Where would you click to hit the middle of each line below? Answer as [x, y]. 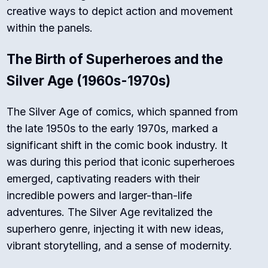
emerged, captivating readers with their [103, 179]
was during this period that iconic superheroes [121, 162]
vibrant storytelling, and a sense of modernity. [120, 246]
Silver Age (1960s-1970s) [89, 81]
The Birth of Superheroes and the [115, 59]
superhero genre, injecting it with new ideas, [115, 229]
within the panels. [50, 28]
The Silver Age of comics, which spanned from [123, 112]
